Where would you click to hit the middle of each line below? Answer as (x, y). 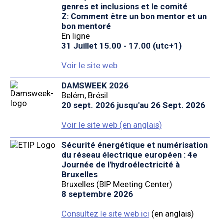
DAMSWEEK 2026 (95, 86)
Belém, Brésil (84, 96)
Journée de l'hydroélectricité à (120, 165)
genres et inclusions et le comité (124, 7)
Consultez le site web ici (105, 214)
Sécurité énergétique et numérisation (134, 145)
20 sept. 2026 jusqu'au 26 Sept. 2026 (133, 105)
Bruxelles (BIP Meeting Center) (117, 184)
